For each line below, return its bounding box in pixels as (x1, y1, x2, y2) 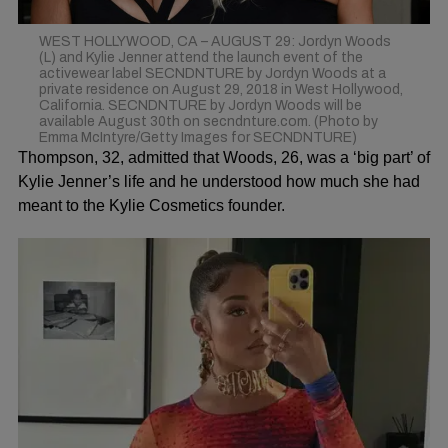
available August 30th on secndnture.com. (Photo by (38, 114, 378, 129)
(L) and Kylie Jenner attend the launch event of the (38, 50, 363, 65)
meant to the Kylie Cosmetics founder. (18, 197, 285, 214)
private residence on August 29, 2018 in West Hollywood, (38, 82, 403, 97)
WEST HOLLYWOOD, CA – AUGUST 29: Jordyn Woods (38, 34, 391, 49)
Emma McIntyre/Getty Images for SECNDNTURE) (38, 130, 357, 145)
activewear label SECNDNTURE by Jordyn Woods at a (38, 66, 386, 81)
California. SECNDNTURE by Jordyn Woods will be (38, 98, 362, 113)
